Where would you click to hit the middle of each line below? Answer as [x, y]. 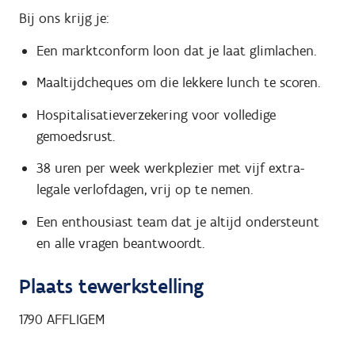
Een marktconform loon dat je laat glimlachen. [176, 50]
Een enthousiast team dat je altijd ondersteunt [177, 221]
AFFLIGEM [76, 320]
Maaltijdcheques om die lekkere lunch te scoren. [178, 83]
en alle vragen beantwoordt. [120, 243]
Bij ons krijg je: [64, 19]
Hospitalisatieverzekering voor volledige [156, 115]
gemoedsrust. [75, 136]
